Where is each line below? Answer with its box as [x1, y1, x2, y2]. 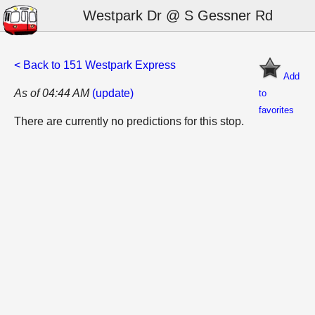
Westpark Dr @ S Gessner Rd [82, 8, 273, 23]
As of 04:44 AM [14, 87, 89, 99]
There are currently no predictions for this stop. [14, 115, 244, 127]
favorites [259, 105, 294, 115]
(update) [92, 87, 134, 99]
